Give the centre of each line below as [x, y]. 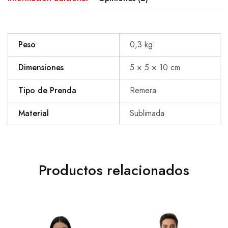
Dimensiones [41, 67]
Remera [143, 90]
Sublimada [147, 113]
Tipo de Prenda [47, 90]
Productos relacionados [114, 170]
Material [34, 113]
